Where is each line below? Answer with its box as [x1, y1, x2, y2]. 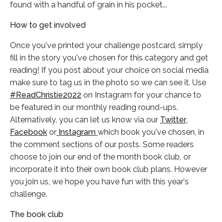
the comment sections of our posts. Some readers [10, 140, 194, 150]
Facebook [10, 127, 47, 137]
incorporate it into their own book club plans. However [10, 165, 207, 174]
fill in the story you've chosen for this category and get [10, 53, 208, 63]
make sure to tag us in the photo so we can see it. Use [10, 78, 206, 88]
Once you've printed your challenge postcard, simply [10, 41, 203, 51]
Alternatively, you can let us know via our [10, 115, 160, 125]
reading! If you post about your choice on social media [10, 65, 209, 75]
